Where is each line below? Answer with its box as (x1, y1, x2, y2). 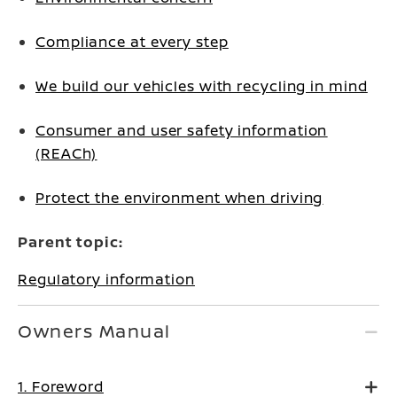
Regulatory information (18, 269, 195, 289)
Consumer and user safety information (35, 121, 328, 140)
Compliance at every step (35, 32, 229, 51)
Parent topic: (18, 232, 123, 252)
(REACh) (35, 144, 97, 163)
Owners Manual (18, 319, 171, 343)
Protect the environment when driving (35, 188, 323, 207)
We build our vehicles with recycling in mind (35, 76, 368, 96)
